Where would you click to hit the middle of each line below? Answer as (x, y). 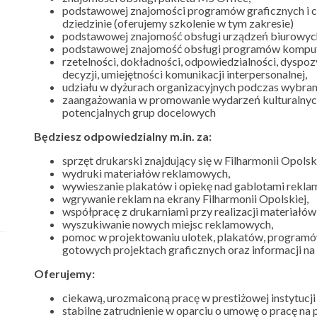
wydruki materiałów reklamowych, (146, 173)
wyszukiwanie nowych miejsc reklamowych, (168, 224)
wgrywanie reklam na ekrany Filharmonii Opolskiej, (185, 198)
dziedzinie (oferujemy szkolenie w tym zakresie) (178, 23)
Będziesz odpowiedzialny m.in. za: (123, 136)
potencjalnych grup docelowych (139, 112)
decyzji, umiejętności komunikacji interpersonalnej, (185, 74)
